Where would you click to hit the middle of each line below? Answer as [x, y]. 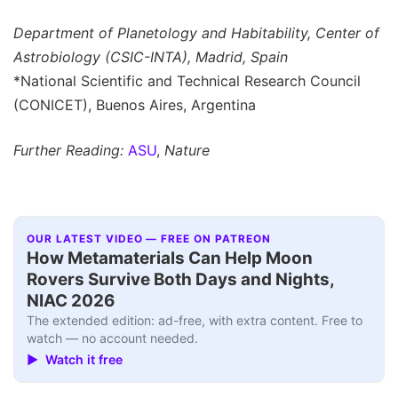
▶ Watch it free [75, 360]
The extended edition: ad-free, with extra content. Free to [195, 320]
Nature [187, 151]
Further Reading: [68, 151]
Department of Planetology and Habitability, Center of [196, 33]
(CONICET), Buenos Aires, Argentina [135, 105]
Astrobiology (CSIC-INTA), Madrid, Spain [151, 57]
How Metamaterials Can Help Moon [170, 258]
